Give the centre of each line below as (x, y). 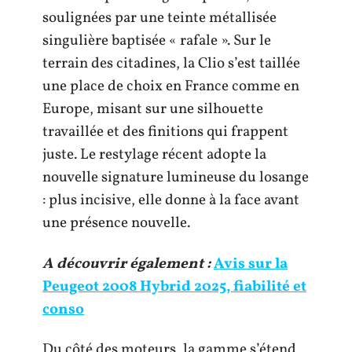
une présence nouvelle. (116, 223)
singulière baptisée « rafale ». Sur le (157, 41)
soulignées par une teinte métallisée (159, 18)
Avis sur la (251, 264)
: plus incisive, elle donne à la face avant (171, 200)
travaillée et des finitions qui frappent (165, 132)
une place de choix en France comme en (171, 86)
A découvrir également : (126, 264)
